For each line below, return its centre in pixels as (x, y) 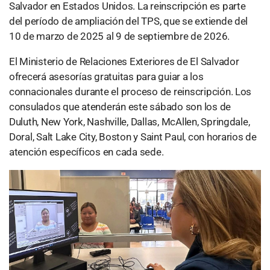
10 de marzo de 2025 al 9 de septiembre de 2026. (120, 36)
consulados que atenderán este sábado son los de (120, 107)
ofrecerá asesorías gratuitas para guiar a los (106, 77)
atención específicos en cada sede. (86, 152)
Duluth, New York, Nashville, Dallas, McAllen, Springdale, (130, 122)
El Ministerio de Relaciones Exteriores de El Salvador (124, 62)
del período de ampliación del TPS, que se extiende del (129, 21)
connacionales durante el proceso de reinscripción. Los (130, 92)
